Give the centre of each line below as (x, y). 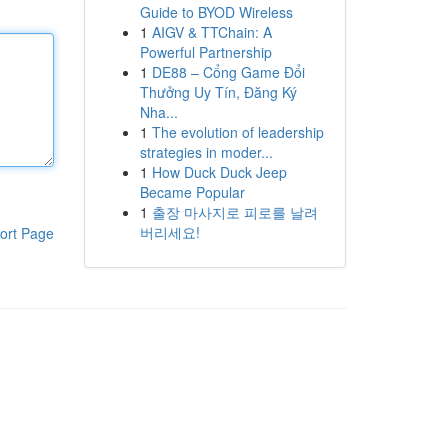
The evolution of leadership (237, 132)
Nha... (158, 112)
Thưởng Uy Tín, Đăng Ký (218, 92)
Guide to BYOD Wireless (216, 12)
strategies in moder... (206, 152)
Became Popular (192, 192)
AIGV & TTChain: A (211, 32)
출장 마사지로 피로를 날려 (234, 212)
